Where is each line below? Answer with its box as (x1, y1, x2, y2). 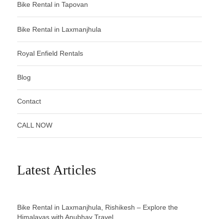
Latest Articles (17, 162, 96, 177)
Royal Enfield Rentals (17, 49, 83, 57)
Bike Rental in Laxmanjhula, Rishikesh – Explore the (17, 203, 178, 211)
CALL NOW (17, 121, 52, 129)
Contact (17, 97, 41, 105)
